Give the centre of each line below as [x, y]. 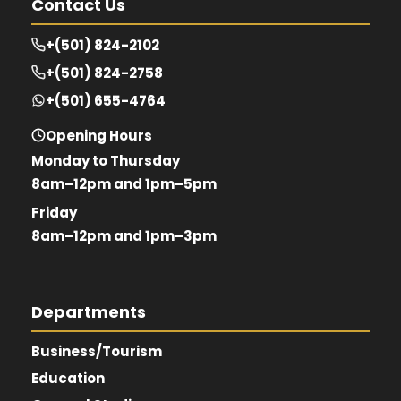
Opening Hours [99, 135]
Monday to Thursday [106, 160]
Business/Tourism [97, 351]
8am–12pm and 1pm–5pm [124, 183]
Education [68, 378]
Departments [89, 311]
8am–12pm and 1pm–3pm [124, 235]
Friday [54, 212]
